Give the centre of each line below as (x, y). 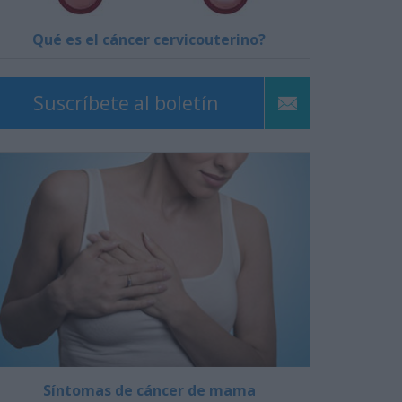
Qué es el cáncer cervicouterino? (149, 39)
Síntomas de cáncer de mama (149, 390)
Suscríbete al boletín (126, 103)
